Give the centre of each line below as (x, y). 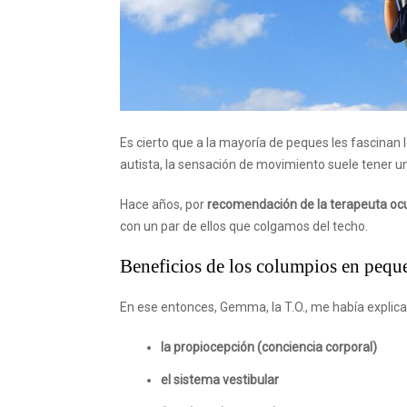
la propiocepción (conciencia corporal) (269, 347)
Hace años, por (164, 204)
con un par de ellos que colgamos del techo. (244, 226)
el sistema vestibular (220, 380)
